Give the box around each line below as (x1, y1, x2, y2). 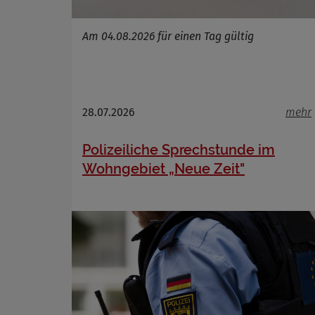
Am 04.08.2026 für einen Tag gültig (82, 30, 254, 43)
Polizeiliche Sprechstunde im (82, 141, 275, 158)
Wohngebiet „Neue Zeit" (82, 160, 245, 177)
